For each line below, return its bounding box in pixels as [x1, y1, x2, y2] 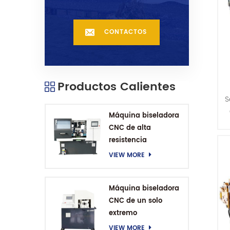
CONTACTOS [104, 27, 147, 37]
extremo [108, 208, 137, 219]
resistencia [108, 135, 147, 146]
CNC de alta [108, 123, 151, 134]
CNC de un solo [108, 196, 162, 206]
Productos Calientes [57, 78, 176, 97]
